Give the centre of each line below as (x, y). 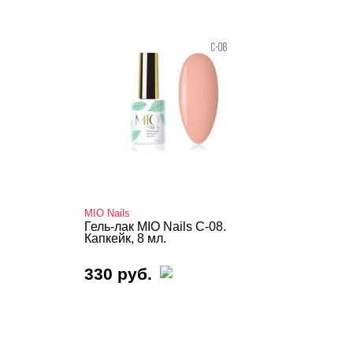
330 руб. (118, 274)
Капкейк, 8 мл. (125, 238)
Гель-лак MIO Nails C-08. (155, 227)
